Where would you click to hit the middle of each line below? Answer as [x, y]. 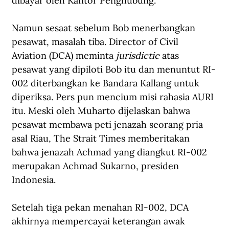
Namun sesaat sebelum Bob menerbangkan [105, 28]
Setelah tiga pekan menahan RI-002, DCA [101, 208]
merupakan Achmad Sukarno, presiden [97, 166]
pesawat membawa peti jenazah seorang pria [109, 125]
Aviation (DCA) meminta [64, 56]
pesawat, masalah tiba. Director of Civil [96, 42]
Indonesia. [34, 180]
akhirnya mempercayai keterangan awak [100, 221]
